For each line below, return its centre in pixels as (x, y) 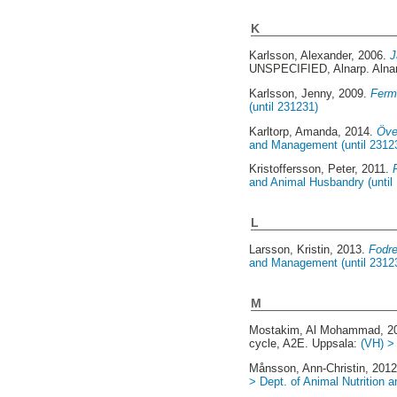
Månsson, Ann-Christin (307, 369)
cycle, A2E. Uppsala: (305, 344)
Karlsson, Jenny (291, 93)
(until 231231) (284, 106)
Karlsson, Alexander (300, 55)
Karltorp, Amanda (294, 131)
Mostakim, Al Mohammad (315, 331)
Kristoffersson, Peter (302, 169)
